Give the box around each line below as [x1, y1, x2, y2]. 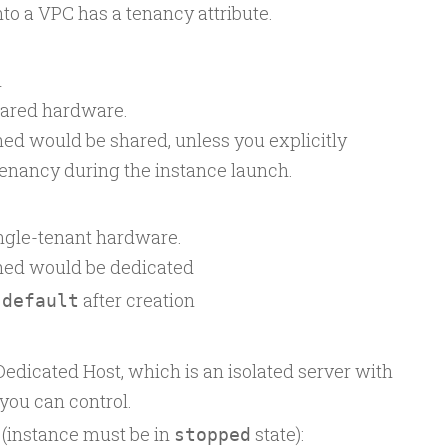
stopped [173, 423, 251, 445]
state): [250, 421, 304, 446]
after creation [78, 287, 195, 312]
